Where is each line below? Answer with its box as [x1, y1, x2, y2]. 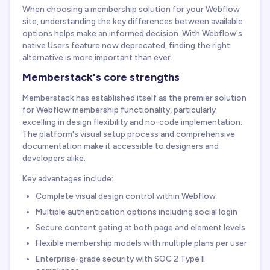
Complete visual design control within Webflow [36, 191, 216, 201]
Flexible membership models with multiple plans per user [36, 238, 247, 248]
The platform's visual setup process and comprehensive [22, 129, 235, 139]
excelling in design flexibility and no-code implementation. [22, 117, 242, 127]
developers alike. [22, 153, 86, 163]
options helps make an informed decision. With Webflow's [22, 28, 242, 38]
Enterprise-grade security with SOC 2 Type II [36, 254, 205, 264]
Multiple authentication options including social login [36, 207, 237, 217]
